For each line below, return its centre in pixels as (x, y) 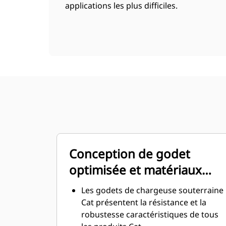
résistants (97, 186)
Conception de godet (130, 154)
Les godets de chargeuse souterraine (152, 190)
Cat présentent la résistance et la (144, 202)
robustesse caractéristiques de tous (150, 214)
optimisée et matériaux (135, 170)
